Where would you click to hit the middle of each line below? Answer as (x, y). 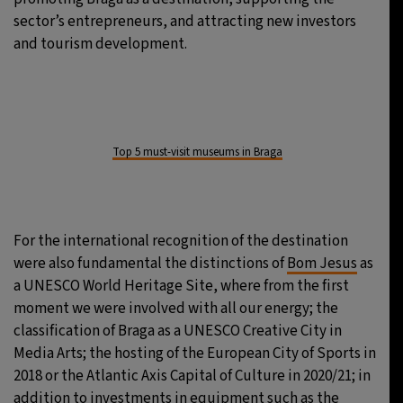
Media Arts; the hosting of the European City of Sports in (195, 354)
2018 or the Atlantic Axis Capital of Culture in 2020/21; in (192, 376)
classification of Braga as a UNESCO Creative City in (178, 331)
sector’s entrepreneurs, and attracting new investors (185, 22)
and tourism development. (100, 44)
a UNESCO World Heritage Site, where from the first (181, 286)
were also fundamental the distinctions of (150, 264)
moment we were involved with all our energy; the (176, 309)
